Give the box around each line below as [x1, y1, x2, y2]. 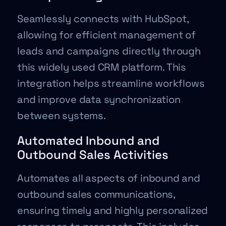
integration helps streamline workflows [17, 76, 205, 90]
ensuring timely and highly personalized [17, 203, 208, 217]
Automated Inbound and [17, 132, 159, 148]
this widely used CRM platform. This [17, 60, 186, 74]
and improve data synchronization [17, 92, 181, 106]
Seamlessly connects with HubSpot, [17, 12, 189, 25]
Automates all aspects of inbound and [17, 171, 200, 185]
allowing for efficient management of [17, 28, 196, 41]
